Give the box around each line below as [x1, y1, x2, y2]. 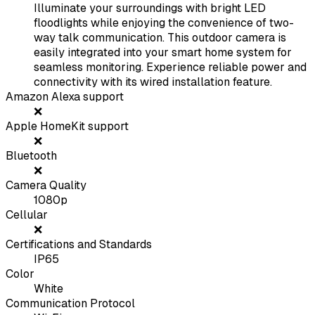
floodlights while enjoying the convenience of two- [34, 15, 294, 31]
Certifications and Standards [6, 237, 152, 252]
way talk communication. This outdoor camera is [34, 30, 286, 46]
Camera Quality [6, 178, 86, 193]
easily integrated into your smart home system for [34, 45, 292, 60]
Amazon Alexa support [6, 89, 124, 105]
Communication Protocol [6, 296, 135, 311]
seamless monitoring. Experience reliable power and [34, 60, 307, 75]
